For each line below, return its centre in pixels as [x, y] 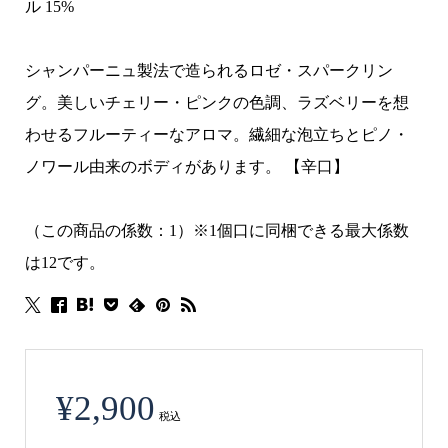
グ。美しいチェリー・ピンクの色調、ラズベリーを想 [216, 102]
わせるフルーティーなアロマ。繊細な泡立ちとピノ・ [216, 134]
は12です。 [64, 262]
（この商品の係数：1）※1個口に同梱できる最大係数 [216, 230]
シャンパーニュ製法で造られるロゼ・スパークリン [208, 70]
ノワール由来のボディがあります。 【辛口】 [186, 166]
